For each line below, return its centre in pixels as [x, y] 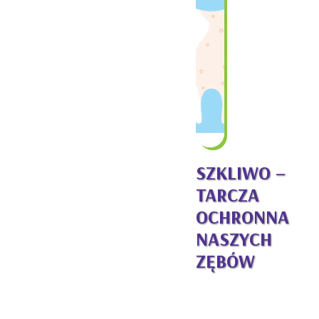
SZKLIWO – [240, 172]
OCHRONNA [242, 216]
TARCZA [227, 194]
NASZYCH [234, 239]
